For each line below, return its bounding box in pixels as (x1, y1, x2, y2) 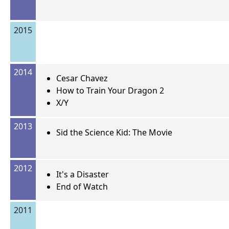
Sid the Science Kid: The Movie (56, 127, 172, 139)
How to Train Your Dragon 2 (56, 85, 164, 97)
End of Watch (56, 181, 108, 193)
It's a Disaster (56, 169, 109, 180)
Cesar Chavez (56, 73, 108, 84)
